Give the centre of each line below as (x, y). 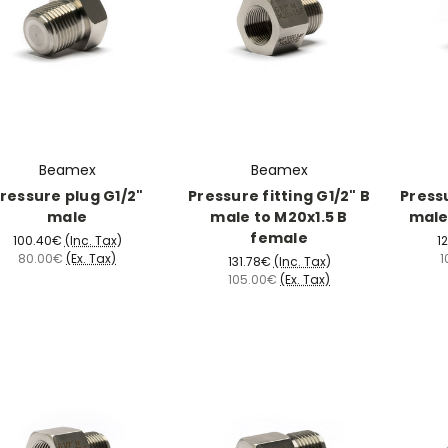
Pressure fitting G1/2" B (279, 196)
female (279, 238)
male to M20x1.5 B (279, 217)
